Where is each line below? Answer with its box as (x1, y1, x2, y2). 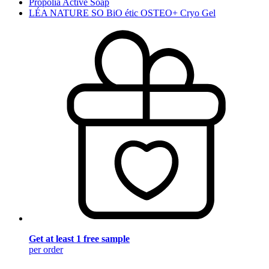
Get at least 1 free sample (29, 233, 130, 244)
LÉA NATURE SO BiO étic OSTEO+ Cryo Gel (29, 8, 216, 19)
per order (29, 244, 63, 255)
